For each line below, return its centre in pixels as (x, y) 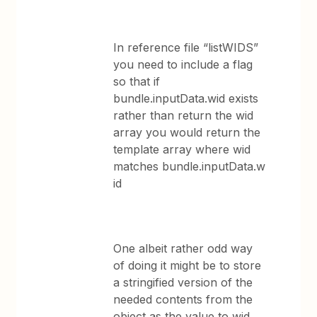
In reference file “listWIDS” (186, 47)
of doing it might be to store (188, 265)
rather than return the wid (184, 115)
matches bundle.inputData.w (190, 166)
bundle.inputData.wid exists (186, 98)
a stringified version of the (183, 282)
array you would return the (187, 132)
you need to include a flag (183, 64)
